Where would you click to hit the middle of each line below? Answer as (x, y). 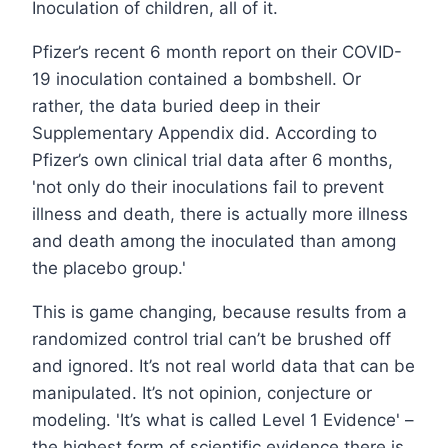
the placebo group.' (109, 268)
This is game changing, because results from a (219, 312)
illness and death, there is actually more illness (220, 214)
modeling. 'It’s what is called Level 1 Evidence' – (223, 420)
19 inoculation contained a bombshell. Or (196, 79)
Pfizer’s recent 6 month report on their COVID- (217, 52)
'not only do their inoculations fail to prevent (208, 187)
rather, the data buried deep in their (176, 106)
